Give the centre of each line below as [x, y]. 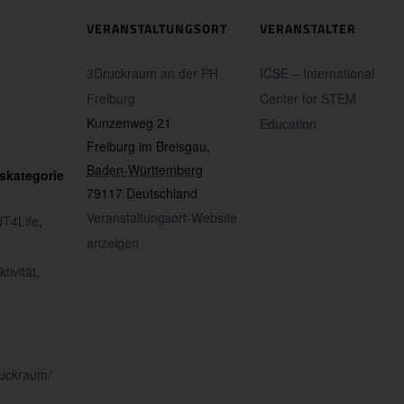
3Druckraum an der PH [152, 73]
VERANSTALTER [308, 29]
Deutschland [162, 193]
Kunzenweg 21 [129, 123]
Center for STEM [308, 99]
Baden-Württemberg [145, 170]
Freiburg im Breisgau [147, 147]
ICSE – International [317, 73]
